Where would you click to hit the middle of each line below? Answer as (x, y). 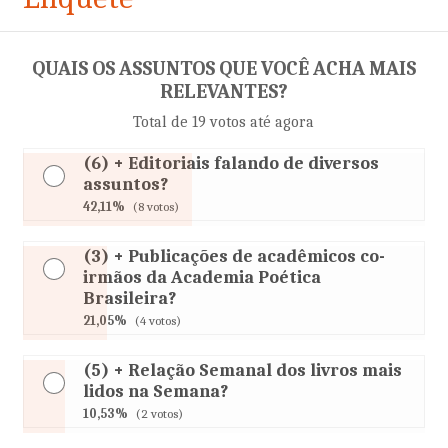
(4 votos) (158, 320)
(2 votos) (160, 413)
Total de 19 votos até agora (224, 122)
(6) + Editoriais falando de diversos (231, 163)
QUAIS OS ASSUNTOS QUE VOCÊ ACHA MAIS (223, 68)
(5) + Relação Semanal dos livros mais (243, 370)
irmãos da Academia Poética (202, 277)
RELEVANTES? (223, 91)
